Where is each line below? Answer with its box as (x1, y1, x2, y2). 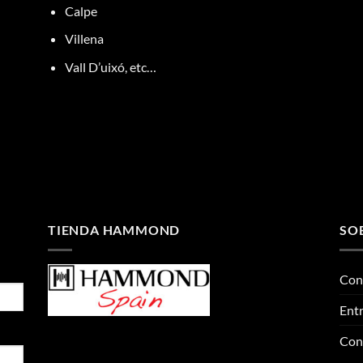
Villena (64, 31, 104, 47)
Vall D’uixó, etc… (64, 58, 156, 75)
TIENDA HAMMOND (48, 222, 181, 238)
